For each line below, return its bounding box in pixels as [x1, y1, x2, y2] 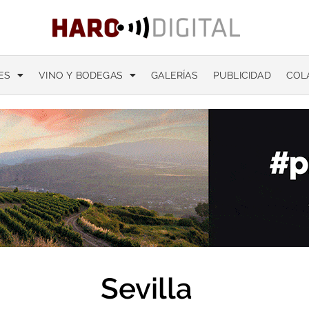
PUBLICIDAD [212, 70, 271, 81]
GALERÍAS [151, 70, 198, 81]
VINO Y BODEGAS [39, 70, 123, 81]
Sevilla [100, 272, 192, 306]
